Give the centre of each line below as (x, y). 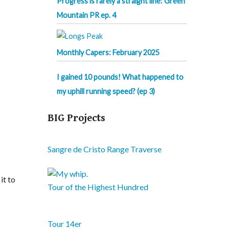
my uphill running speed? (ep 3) (106, 91)
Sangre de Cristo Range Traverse (105, 149)
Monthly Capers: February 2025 (108, 53)
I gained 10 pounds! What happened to (120, 77)
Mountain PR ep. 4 (86, 15)
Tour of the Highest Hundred (98, 187)
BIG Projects (77, 119)
